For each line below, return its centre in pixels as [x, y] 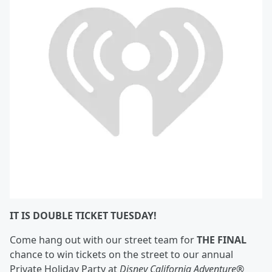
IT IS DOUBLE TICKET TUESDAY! [84, 216]
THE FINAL [222, 240]
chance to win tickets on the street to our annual [121, 254]
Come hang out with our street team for [103, 240]
